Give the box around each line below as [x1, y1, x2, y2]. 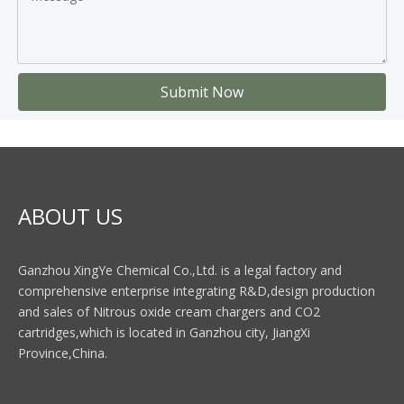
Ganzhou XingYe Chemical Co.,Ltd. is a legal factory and [18, 262, 342, 280]
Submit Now [161, 82, 243, 103]
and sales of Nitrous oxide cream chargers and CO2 [18, 303, 320, 321]
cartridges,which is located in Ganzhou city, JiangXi [18, 324, 310, 342]
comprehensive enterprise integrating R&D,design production [18, 282, 375, 300]
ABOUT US [18, 201, 123, 232]
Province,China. [18, 344, 107, 363]
